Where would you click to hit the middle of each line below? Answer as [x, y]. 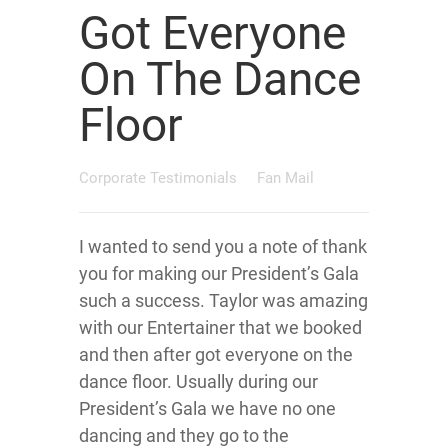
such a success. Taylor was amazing [223, 300]
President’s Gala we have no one [207, 408]
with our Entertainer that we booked [220, 327]
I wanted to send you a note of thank [223, 246]
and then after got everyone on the [216, 354]
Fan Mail [285, 178]
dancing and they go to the [184, 435]
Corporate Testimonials [160, 178]
